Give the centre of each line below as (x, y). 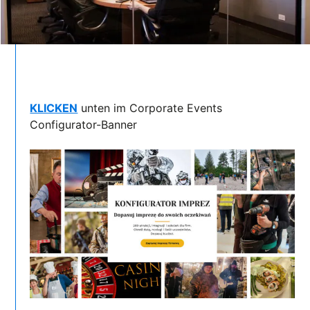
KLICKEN (54, 108)
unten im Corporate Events (150, 108)
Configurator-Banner (84, 124)
